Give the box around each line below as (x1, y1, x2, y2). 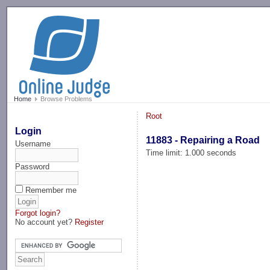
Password (15, 162, 50, 171)
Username (15, 139, 51, 148)
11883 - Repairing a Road (146, 134, 260, 145)
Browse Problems (38, 95, 92, 103)
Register (75, 217, 104, 227)
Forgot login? (15, 208, 61, 218)
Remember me (25, 185, 77, 195)
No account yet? (15, 217, 75, 227)
